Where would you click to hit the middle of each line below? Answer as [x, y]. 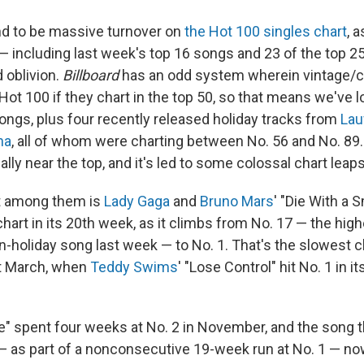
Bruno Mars [237, 201]
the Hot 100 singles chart [266, 32]
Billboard [91, 76]
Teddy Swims [134, 267]
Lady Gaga [137, 201]
